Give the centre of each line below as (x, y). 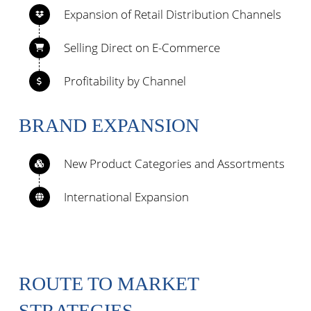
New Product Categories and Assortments (174, 163)
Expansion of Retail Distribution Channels (172, 14)
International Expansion (126, 197)
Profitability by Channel (125, 81)
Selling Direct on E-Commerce (142, 48)
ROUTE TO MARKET (108, 283)
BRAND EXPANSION (109, 126)
